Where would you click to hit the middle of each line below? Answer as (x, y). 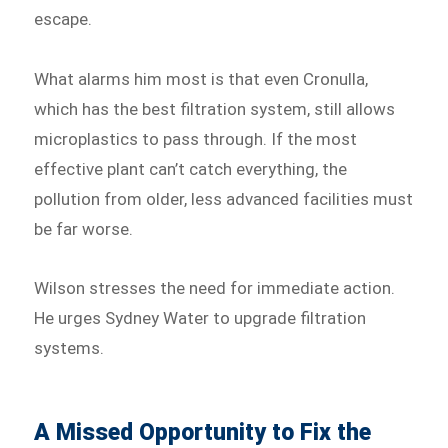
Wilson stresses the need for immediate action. (215, 288)
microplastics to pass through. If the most (196, 138)
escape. (63, 18)
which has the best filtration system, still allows (215, 108)
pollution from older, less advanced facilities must (224, 198)
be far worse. (84, 228)
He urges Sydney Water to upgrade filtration (200, 318)
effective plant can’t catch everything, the (191, 168)
